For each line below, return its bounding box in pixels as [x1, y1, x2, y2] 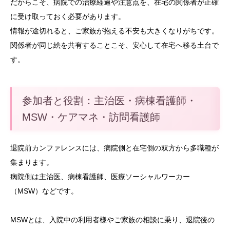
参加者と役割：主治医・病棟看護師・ [22, 94, 197, 106]
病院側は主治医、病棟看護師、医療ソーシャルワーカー [10, 172, 190, 181]
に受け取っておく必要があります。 [10, 12, 125, 21]
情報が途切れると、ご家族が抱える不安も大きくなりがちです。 [10, 26, 219, 35]
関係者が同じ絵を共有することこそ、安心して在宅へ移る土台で [10, 41, 219, 49]
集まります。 [10, 158, 53, 166]
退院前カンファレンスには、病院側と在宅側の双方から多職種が [10, 143, 219, 152]
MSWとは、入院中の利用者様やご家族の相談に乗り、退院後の [10, 215, 215, 224]
